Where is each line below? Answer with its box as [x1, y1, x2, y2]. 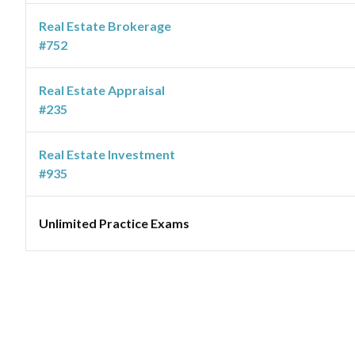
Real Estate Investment [39, 147, 175, 162]
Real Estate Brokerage [39, 18, 171, 33]
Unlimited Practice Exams [39, 216, 189, 231]
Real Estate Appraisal [39, 82, 165, 97]
